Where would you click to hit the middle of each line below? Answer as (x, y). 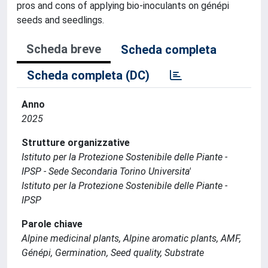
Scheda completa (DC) (88, 75)
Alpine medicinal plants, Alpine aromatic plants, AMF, (131, 238)
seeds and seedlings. (60, 20)
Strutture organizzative (76, 143)
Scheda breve (64, 49)
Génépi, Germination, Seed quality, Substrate (113, 253)
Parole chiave (52, 224)
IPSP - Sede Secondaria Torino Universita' (106, 171)
